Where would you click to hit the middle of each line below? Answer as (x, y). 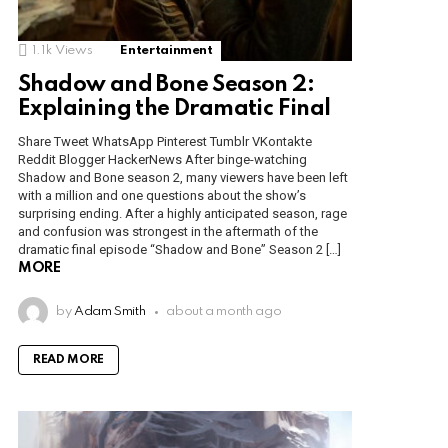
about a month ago (224, 312)
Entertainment (166, 51)
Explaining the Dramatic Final (174, 109)
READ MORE (69, 360)
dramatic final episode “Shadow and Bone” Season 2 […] (179, 250)
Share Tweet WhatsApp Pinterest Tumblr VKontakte (165, 142)
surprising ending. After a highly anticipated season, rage (182, 214)
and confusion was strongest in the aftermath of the (168, 232)
